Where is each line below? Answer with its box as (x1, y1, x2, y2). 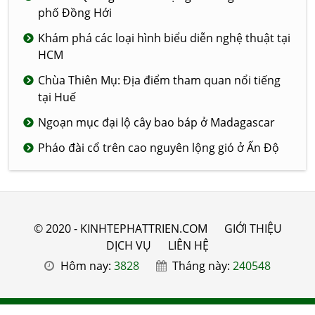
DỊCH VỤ (106, 238, 151, 254)
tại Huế (38, 89, 77, 105)
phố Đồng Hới (38, 5, 112, 21)
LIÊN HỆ (168, 238, 209, 254)
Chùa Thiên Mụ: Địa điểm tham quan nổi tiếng (38, 72, 281, 89)
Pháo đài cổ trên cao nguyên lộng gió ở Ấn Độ (38, 140, 280, 156)
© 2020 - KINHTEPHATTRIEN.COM (33, 221, 207, 237)
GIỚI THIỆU (224, 221, 282, 237)
